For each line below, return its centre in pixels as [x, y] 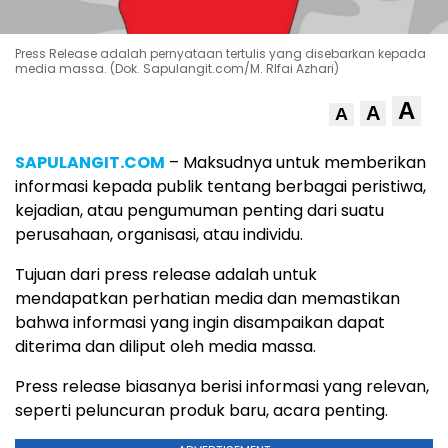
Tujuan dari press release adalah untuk [166, 275]
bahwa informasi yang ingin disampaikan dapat [200, 323]
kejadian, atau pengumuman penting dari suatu [199, 211]
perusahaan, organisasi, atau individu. [159, 235]
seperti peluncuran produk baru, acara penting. [201, 411]
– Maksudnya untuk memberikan [295, 163]
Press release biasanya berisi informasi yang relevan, [222, 387]
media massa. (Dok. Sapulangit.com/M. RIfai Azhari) [177, 69]
